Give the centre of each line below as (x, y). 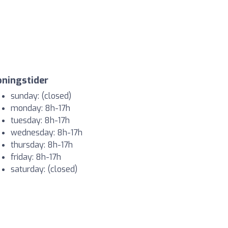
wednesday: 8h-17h (47, 133)
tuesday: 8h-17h (40, 121)
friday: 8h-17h (36, 157)
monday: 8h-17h (40, 108)
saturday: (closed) (44, 169)
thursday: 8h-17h (42, 145)
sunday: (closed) (41, 96)
